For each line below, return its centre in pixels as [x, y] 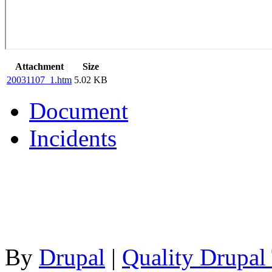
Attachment [39, 67]
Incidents [73, 138]
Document [79, 111]
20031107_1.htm [39, 80]
